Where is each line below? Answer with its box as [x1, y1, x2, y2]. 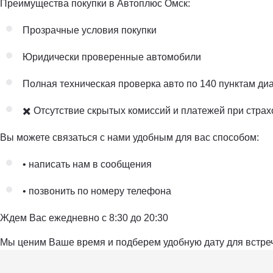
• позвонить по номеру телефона [23, 185, 171, 196]
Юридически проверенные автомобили [23, 51, 201, 62]
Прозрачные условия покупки [23, 24, 157, 35]
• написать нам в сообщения [23, 158, 152, 169]
